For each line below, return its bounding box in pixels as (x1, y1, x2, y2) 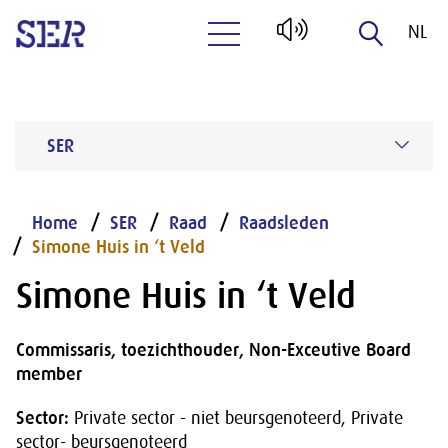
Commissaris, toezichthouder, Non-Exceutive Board (16, 340, 411, 360)
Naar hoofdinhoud (220, 62, 355, 82)
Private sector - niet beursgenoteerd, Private (69, 408, 403, 428)
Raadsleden (239, 213, 329, 233)
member (16, 364, 82, 384)
